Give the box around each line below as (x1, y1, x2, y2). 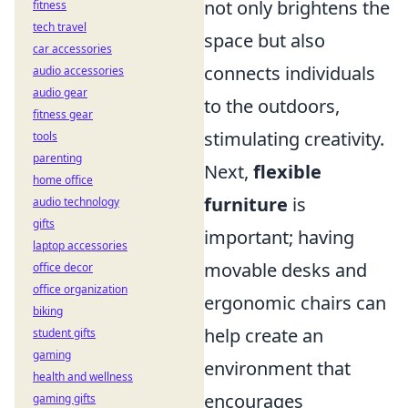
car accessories (33, 41, 112, 56)
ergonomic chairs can (204, 290, 386, 315)
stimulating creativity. (204, 126, 384, 151)
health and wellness (33, 369, 133, 384)
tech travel (33, 19, 87, 35)
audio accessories (33, 63, 124, 78)
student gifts (33, 325, 96, 341)
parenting (33, 150, 82, 166)
